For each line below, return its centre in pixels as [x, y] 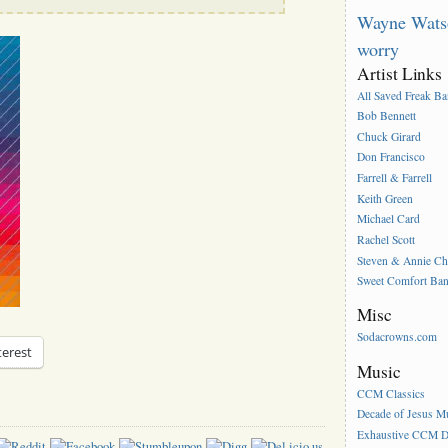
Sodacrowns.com [397, 337]
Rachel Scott [386, 240]
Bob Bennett [387, 116]
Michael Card [389, 219]
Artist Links [400, 73]
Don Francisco [391, 157]
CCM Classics [391, 393]
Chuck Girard [389, 137]
